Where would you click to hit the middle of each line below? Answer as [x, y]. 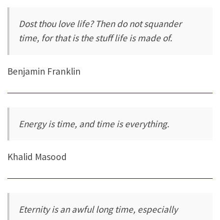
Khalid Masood [37, 157]
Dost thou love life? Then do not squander [100, 24]
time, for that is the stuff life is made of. [96, 38]
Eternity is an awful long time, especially [98, 209]
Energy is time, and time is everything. [94, 124]
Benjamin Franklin [44, 71]
